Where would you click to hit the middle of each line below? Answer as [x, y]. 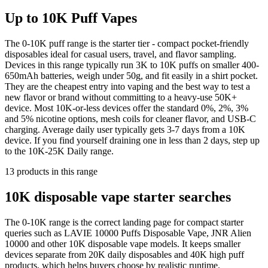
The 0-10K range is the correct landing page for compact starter [124, 222]
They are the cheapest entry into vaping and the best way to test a [127, 86]
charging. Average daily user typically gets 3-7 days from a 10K [125, 129]
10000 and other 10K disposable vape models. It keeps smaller [123, 243]
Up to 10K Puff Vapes [71, 18]
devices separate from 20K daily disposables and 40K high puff [124, 254]
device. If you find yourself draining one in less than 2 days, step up [132, 140]
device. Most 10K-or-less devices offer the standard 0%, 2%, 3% [127, 108]
